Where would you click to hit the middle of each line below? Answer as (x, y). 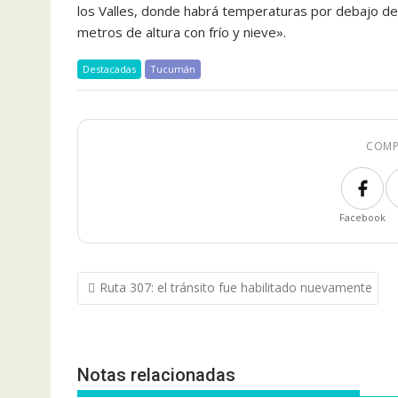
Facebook (362, 217)
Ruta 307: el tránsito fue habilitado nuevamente (236, 287)
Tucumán (173, 69)
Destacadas (109, 69)
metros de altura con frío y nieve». (182, 32)
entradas (119, 329)
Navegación (133, 283)
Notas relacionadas (156, 374)
